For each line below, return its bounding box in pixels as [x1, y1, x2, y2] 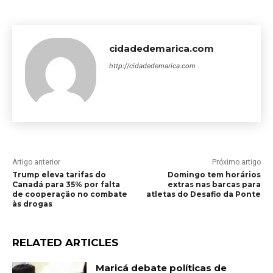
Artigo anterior [12, 157, 60, 166]
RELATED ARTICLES [12, 236, 118, 249]
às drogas [12, 199, 52, 208]
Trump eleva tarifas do [12, 169, 106, 179]
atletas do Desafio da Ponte [146, 189, 261, 199]
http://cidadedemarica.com [109, 61, 196, 70]
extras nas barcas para [167, 179, 261, 189]
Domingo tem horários [167, 169, 261, 179]
